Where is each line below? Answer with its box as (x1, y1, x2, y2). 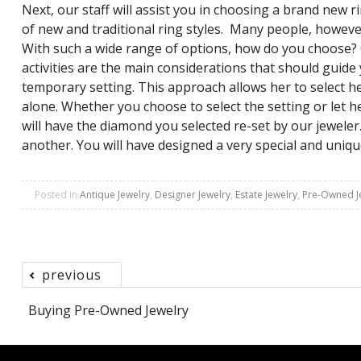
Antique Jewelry (79, 188, 150, 202)
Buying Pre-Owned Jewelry (27, 301, 189, 320)
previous (41, 266, 102, 284)
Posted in (34, 188, 80, 202)
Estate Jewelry (234, 188, 297, 202)
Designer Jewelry (154, 188, 230, 202)
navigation (20, 317, 138, 347)
